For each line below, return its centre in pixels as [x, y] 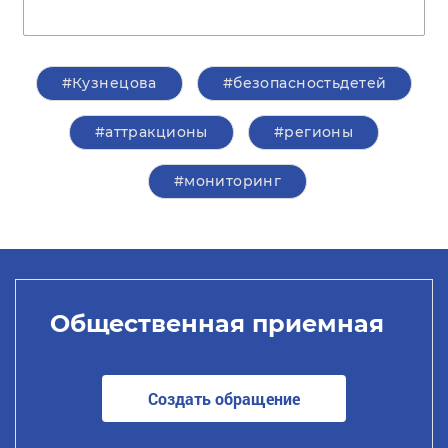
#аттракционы [151, 132]
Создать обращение [224, 398]
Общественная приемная [216, 323]
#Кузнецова [109, 83]
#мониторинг [227, 181]
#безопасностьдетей [304, 83]
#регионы [313, 132]
